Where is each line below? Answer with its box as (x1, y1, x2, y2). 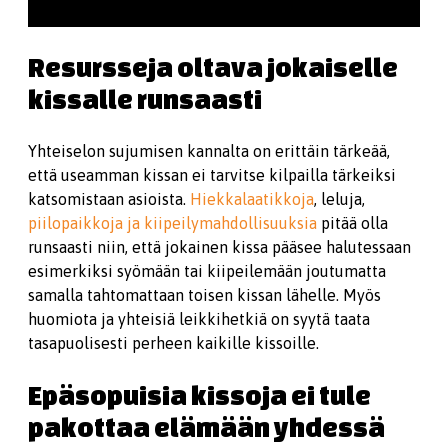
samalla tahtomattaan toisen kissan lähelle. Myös (28, 286, 381, 304)
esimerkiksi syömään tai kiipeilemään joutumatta (28, 262, 386, 280)
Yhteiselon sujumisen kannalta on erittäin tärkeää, (28, 142, 390, 160)
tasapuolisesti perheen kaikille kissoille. (28, 334, 319, 352)
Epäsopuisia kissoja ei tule (28, 380, 371, 410)
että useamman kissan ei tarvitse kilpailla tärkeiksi (28, 166, 396, 184)
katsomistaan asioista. (28, 190, 190, 208)
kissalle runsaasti (28, 84, 262, 114)
